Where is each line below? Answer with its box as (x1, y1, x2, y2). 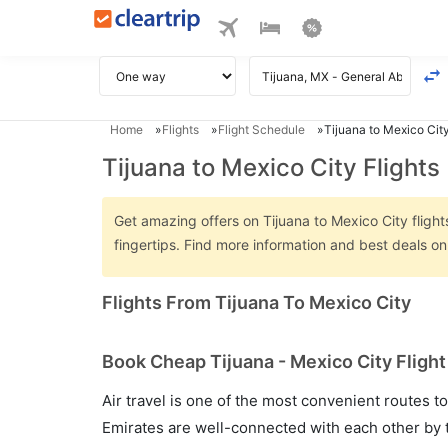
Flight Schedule (218, 122, 305, 137)
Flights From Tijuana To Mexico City (102, 292, 411, 313)
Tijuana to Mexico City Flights (102, 153, 440, 182)
